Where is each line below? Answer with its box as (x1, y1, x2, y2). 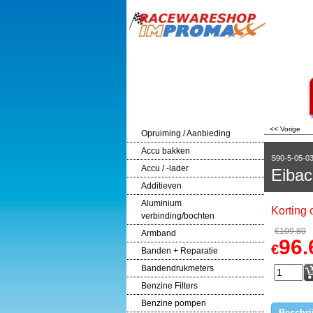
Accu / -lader (141, 163, 189, 173)
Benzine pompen (141, 298, 206, 308)
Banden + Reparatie (141, 246, 218, 256)
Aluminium (141, 198, 182, 208)
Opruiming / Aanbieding (141, 129, 231, 138)
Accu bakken (141, 146, 190, 156)
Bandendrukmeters (141, 263, 214, 273)
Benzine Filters (141, 281, 198, 291)
